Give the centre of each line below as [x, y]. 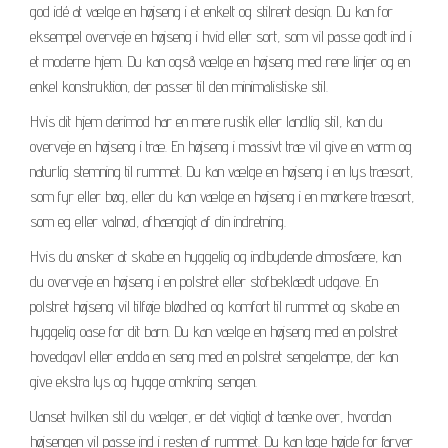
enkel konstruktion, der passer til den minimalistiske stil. [179, 86]
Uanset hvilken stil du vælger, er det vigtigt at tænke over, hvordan [210, 416]
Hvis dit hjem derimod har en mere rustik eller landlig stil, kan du [206, 121]
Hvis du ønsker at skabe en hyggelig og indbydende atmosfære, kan [215, 256]
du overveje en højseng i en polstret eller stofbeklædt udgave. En [204, 281]
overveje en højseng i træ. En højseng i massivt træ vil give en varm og [221, 146]
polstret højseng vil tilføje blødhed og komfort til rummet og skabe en [214, 306]
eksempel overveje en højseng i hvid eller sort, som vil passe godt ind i [221, 36]
